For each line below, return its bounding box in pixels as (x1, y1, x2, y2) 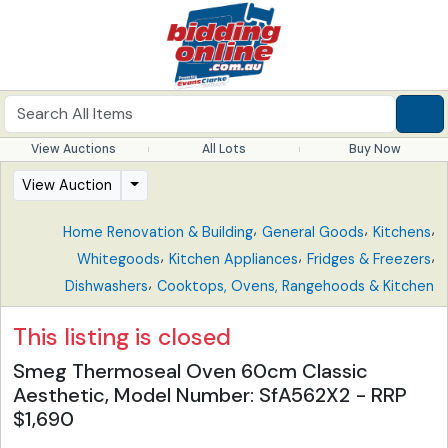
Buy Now (348, 141, 401, 157)
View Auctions (30, 141, 116, 157)
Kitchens (373, 223, 431, 241)
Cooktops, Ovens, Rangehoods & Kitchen (157, 277, 434, 295)
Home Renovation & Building (63, 223, 253, 241)
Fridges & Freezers (307, 250, 431, 268)
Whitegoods (77, 250, 160, 268)
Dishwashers (65, 277, 148, 295)
